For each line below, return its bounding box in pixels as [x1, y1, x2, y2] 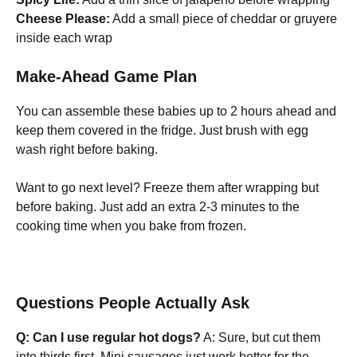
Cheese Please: [16, 12, 110, 25]
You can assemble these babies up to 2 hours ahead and [16, 104, 336, 118]
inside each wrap [16, 31, 112, 45]
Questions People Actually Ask [16, 294, 249, 312]
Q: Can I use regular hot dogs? [16, 331, 201, 344]
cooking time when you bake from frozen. [16, 219, 246, 233]
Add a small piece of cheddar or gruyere [110, 12, 337, 25]
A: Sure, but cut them [201, 331, 320, 344]
